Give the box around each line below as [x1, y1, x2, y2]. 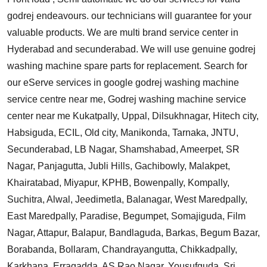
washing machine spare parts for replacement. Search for [7, 60, 247, 71]
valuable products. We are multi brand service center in [7, 27, 238, 38]
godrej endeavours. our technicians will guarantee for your [7, 10, 252, 21]
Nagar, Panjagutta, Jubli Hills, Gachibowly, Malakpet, [7, 160, 230, 171]
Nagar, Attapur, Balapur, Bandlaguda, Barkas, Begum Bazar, [7, 227, 260, 238]
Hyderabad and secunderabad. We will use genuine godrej [7, 44, 256, 54]
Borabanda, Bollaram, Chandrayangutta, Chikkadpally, [7, 244, 237, 254]
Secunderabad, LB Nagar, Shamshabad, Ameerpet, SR [7, 144, 240, 154]
